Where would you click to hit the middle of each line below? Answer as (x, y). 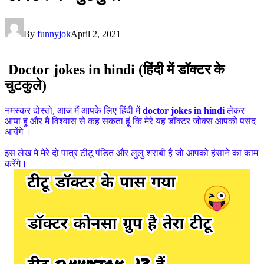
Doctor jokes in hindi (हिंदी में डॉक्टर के (115, 69)
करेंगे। (16, 163)
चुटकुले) (26, 85)
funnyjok (54, 34)
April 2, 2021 (96, 34)
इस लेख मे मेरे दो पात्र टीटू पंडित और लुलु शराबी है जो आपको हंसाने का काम (131, 153)
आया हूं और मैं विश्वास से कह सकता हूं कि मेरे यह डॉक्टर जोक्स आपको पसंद (130, 121)
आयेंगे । (18, 131)
